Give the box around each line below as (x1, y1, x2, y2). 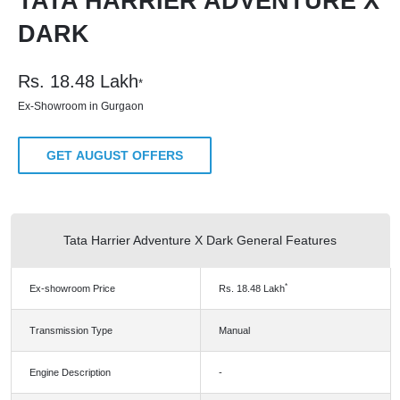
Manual (218, 325, 250, 337)
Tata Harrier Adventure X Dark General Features (63, 233, 337, 248)
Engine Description (29, 367, 111, 379)
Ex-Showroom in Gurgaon (18, 100, 144, 113)
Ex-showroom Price (29, 283, 115, 295)
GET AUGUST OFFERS (46, 148, 183, 163)
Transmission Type (29, 325, 112, 337)
